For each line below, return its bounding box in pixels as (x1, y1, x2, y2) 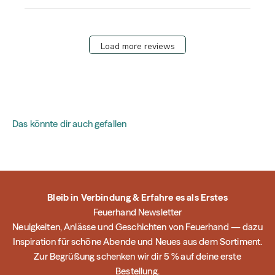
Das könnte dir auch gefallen (12, 118, 127, 130)
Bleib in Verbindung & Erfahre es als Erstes (47, 192, 228, 204)
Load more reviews (100, 40, 175, 52)
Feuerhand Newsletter (93, 206, 182, 219)
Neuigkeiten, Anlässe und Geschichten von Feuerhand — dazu (12, 221, 263, 233)
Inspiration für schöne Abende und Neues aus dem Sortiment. (12, 236, 263, 248)
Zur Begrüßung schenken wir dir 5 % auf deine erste (34, 250, 241, 263)
